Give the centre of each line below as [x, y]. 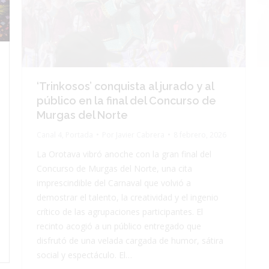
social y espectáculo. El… [84, 255]
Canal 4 [49, 134]
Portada [79, 134]
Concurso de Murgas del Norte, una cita [114, 168]
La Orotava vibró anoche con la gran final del [124, 154]
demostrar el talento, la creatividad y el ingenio [128, 197]
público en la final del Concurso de [126, 100]
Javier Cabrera [140, 134]
